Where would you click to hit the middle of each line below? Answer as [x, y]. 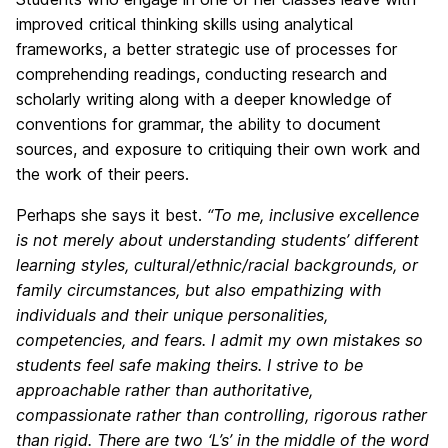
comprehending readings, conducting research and [202, 74]
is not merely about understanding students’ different [217, 240]
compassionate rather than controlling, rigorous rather [221, 415]
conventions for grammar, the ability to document [198, 124]
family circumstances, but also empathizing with [198, 290]
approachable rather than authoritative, [164, 390]
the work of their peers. [102, 174]
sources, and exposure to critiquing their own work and [218, 149]
